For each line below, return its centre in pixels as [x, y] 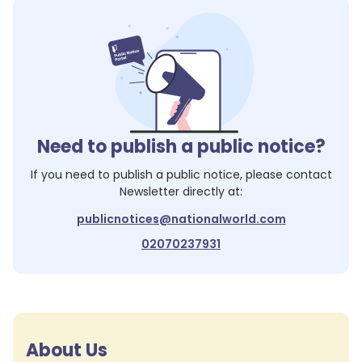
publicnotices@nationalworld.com [181, 219]
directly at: [211, 192]
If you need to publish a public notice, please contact [181, 175]
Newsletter [149, 192]
